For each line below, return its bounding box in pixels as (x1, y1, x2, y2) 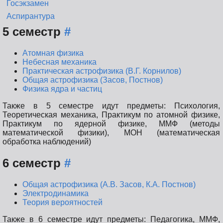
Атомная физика (22, 49, 84, 58)
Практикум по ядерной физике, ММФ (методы (2, 119, 220, 128)
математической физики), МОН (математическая (2, 128, 220, 137)
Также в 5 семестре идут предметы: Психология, (2, 102, 220, 111)
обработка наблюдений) (2, 137, 91, 146)
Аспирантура (6, 12, 55, 21)
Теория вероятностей (22, 198, 103, 207)
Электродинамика (22, 189, 89, 198)
